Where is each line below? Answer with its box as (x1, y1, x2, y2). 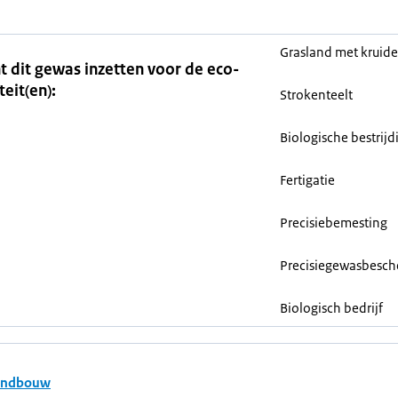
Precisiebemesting (280, 214, 387, 231)
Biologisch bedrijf (280, 299, 383, 316)
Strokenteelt (280, 86, 353, 103)
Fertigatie (280, 171, 335, 188)
